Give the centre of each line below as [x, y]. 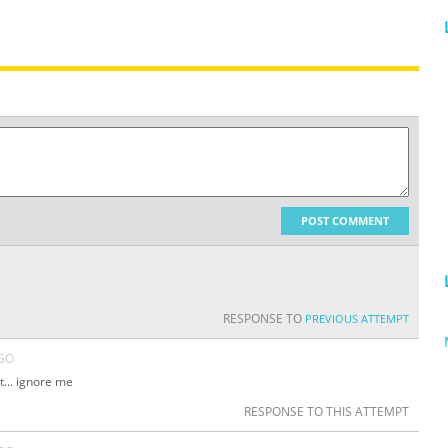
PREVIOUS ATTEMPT [357, 319]
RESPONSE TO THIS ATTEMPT [326, 412]
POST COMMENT [345, 221]
